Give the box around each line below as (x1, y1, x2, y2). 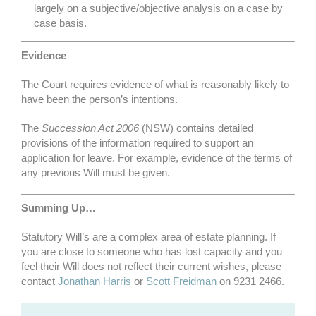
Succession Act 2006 (42, 121, 142, 134)
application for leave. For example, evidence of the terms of (21, 151, 292, 164)
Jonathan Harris (58, 275, 131, 288)
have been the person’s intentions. (21, 92, 178, 105)
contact (21, 275, 58, 288)
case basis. (34, 17, 87, 30)
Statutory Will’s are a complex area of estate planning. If (21, 231, 276, 243)
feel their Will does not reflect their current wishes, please (21, 260, 281, 273)
